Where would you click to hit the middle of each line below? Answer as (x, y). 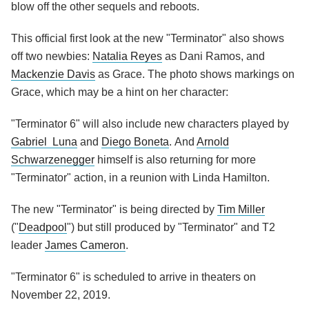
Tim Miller (241, 210)
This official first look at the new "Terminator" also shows (148, 39)
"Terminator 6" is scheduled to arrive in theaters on (133, 277)
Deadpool (43, 228)
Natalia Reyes (127, 57)
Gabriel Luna (44, 142)
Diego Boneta (135, 142)
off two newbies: (52, 57)
